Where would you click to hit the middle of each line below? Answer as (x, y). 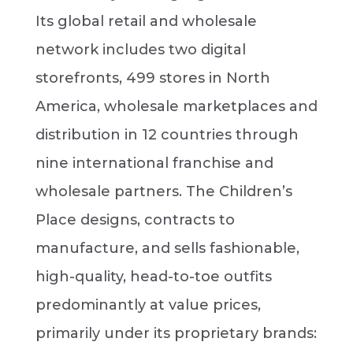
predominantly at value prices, (148, 305)
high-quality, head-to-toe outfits (153, 277)
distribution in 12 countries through (167, 135)
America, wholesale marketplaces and (176, 106)
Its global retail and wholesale (146, 21)
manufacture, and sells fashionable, (167, 248)
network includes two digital (140, 50)
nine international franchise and (154, 163)
